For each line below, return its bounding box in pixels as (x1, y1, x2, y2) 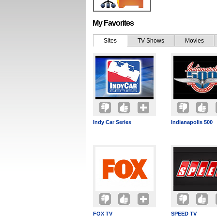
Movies (185, 37, 204, 44)
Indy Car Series (93, 119, 131, 125)
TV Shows (138, 37, 164, 44)
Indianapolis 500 (171, 119, 213, 125)
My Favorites (93, 19, 134, 27)
